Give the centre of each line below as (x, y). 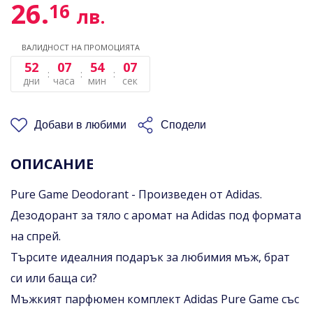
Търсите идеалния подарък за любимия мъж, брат (150, 257)
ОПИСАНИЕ (52, 163)
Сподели (183, 124)
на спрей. (36, 236)
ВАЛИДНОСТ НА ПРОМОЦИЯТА (80, 47)
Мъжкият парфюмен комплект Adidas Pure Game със (155, 299)
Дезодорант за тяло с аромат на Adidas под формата (156, 215)
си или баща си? (54, 278)
